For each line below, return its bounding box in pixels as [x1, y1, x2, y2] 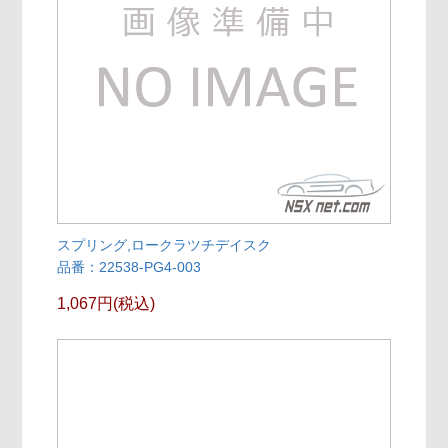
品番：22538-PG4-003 [57, 258, 202, 275]
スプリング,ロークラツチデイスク [57, 236, 272, 253]
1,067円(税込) [57, 294, 156, 312]
